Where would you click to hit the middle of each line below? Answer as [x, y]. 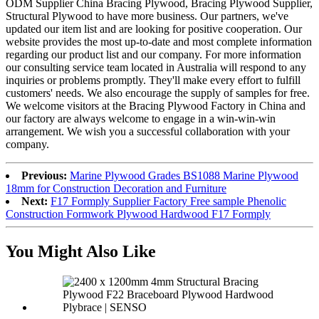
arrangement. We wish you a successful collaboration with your [148, 132]
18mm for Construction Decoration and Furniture [116, 189]
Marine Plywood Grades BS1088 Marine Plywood [184, 176]
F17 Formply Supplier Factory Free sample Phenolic [168, 202]
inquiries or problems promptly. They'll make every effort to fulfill [153, 80]
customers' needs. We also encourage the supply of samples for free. [158, 93]
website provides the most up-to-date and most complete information [159, 42]
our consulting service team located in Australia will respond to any [156, 68]
